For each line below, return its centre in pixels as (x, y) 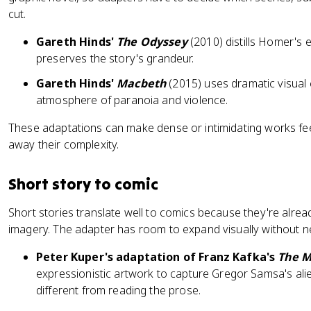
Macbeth (142, 83)
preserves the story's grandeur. (115, 58)
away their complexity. (64, 144)
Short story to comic (83, 184)
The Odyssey (152, 42)
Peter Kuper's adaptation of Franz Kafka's (157, 257)
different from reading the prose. (118, 290)
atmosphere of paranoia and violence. (132, 100)
